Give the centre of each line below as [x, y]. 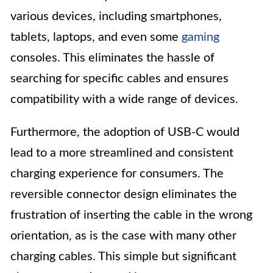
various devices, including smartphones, [116, 17]
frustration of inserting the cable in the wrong [131, 215]
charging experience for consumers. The [117, 174]
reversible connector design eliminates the [124, 195]
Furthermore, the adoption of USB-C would [125, 133]
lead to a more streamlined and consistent [122, 153]
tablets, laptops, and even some [96, 37]
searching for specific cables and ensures [119, 79]
